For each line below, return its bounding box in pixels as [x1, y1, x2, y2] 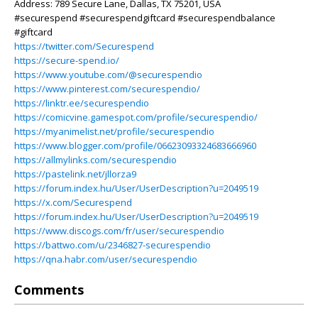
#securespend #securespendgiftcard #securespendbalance [14, 11, 275, 24]
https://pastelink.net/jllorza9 [14, 168, 136, 180]
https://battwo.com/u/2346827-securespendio [14, 238, 211, 251]
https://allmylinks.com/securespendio [14, 153, 177, 166]
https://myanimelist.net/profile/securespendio [14, 125, 214, 138]
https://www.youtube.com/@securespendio [14, 68, 202, 81]
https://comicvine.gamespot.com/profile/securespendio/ [14, 111, 258, 124]
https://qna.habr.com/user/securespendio [14, 253, 197, 265]
